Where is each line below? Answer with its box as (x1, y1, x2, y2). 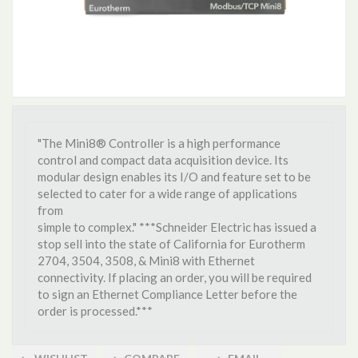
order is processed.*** (38, 304, 153, 318)
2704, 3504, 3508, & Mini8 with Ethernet (38, 253, 255, 268)
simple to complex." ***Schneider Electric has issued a (38, 220, 316, 234)
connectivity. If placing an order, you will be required (38, 270, 312, 284)
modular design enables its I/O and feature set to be (38, 169, 311, 184)
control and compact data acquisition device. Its (38, 153, 288, 167)
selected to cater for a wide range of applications (38, 186, 297, 201)
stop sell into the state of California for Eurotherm (38, 237, 305, 251)
